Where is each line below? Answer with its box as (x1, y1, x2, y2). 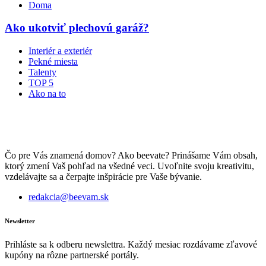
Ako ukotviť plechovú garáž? (5, 21, 149, 34)
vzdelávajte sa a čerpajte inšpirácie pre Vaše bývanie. (5, 172, 202, 182)
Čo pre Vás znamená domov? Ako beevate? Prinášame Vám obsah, (5, 150, 258, 161)
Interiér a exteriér (28, 46, 92, 56)
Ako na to (28, 88, 66, 99)
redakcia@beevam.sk (28, 192, 109, 202)
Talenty (28, 67, 56, 78)
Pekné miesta (28, 56, 78, 67)
